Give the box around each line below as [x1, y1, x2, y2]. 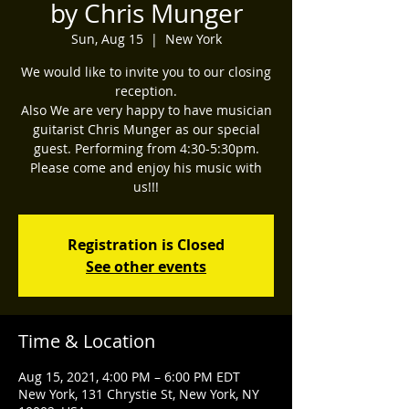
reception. [115, 81, 177, 100]
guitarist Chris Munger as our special [32, 120, 260, 138]
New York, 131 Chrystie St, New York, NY [18, 384, 259, 403]
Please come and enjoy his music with [30, 158, 262, 176]
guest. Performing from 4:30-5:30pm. [33, 139, 259, 157]
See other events [86, 256, 206, 277]
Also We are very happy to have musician [20, 100, 272, 119]
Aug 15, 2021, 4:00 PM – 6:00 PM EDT [18, 367, 240, 385]
